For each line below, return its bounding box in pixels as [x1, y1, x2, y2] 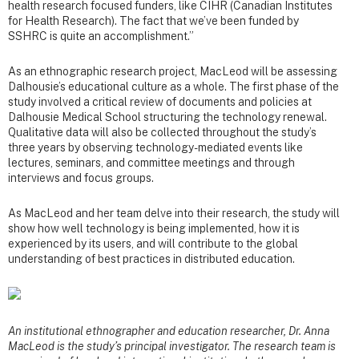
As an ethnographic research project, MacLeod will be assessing [8, 64, 337, 78]
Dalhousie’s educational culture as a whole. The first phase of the [8, 79, 339, 93]
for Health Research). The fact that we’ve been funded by [8, 14, 299, 27]
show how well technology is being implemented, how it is [8, 221, 300, 235]
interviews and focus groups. [8, 171, 154, 184]
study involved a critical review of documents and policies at [8, 95, 312, 108]
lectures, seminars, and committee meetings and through [8, 155, 295, 169]
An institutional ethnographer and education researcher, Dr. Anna [8, 325, 329, 338]
